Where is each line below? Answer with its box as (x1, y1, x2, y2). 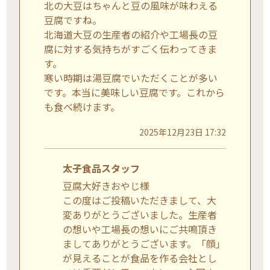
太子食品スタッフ (62, 160, 140, 175)
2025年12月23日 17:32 (139, 125, 226, 138)
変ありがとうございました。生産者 (62, 207, 217, 222)
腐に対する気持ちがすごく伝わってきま (44, 41, 218, 56)
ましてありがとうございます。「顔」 (62, 236, 225, 251)
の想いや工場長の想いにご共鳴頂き (62, 221, 217, 236)
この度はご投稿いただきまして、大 (62, 192, 216, 207)
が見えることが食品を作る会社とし (62, 250, 217, 265)
